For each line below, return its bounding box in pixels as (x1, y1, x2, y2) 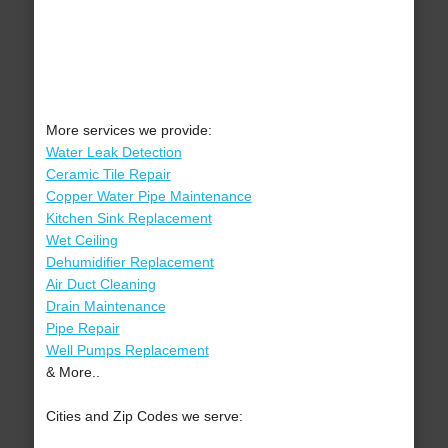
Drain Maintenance (45, 298, 166, 315)
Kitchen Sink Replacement (45, 210, 212, 227)
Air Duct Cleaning (45, 276, 156, 293)
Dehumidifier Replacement (45, 254, 214, 271)
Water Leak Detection (45, 144, 182, 161)
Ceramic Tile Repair (45, 166, 171, 183)
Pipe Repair (45, 320, 120, 337)
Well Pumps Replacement (45, 342, 209, 359)
